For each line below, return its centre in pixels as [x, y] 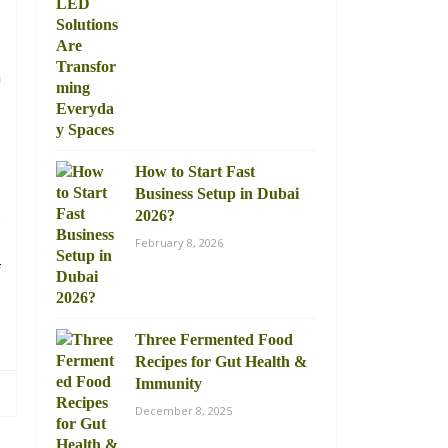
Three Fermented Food [214, 339]
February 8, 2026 [179, 242]
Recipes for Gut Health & [221, 361]
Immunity [168, 383]
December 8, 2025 [183, 410]
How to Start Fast [195, 171]
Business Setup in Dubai [217, 193]
